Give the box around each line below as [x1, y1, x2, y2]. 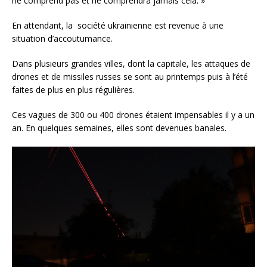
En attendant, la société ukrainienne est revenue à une [12, 19, 223, 31]
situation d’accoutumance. [12, 32, 113, 44]
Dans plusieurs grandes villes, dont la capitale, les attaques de [12, 57, 250, 69]
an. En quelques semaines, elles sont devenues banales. [12, 122, 226, 133]
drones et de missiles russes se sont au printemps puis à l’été [12, 70, 248, 82]
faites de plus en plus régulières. [12, 83, 135, 95]
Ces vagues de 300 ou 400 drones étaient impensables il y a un [12, 108, 254, 120]
